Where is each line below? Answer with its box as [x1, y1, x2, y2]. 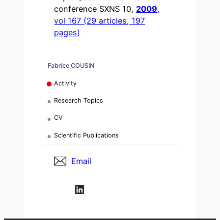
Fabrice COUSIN [47, 62, 94, 70]
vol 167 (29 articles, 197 [54, 15, 145, 26]
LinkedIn [73, 181, 81, 196]
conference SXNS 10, [54, 3, 137, 14]
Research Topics [54, 97, 104, 105]
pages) [54, 27, 81, 37]
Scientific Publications [54, 131, 119, 139]
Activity [54, 79, 77, 87]
